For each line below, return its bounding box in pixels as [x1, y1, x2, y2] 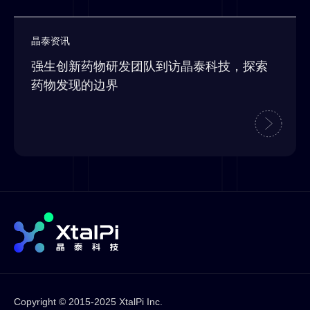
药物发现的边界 [31, 78, 118, 93]
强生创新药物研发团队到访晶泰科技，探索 [31, 60, 268, 74]
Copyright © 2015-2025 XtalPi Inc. [14, 295, 163, 307]
